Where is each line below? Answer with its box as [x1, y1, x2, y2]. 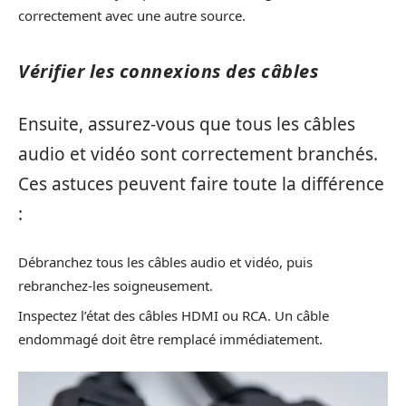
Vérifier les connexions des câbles [18, 58, 318, 83]
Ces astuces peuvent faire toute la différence [18, 172, 384, 197]
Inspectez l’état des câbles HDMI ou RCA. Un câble [18, 306, 329, 325]
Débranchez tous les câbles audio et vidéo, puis [18, 252, 313, 271]
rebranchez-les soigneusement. [18, 275, 213, 295]
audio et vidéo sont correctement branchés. [18, 142, 378, 167]
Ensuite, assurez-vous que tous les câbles [18, 112, 355, 137]
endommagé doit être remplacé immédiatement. [18, 330, 323, 349]
